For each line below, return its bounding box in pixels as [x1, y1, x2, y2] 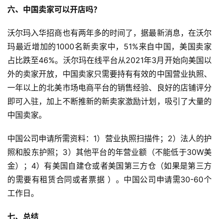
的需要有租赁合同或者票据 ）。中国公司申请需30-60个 [7, 174, 212, 184]
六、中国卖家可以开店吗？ [7, 4, 101, 14]
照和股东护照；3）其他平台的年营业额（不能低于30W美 [7, 147, 212, 157]
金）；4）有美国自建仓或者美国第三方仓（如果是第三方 [7, 160, 212, 171]
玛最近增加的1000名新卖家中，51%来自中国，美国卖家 [7, 41, 212, 51]
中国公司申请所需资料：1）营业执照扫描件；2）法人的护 [7, 133, 212, 143]
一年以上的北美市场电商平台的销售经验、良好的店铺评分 [7, 82, 212, 92]
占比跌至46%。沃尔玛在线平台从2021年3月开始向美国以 [7, 55, 212, 65]
